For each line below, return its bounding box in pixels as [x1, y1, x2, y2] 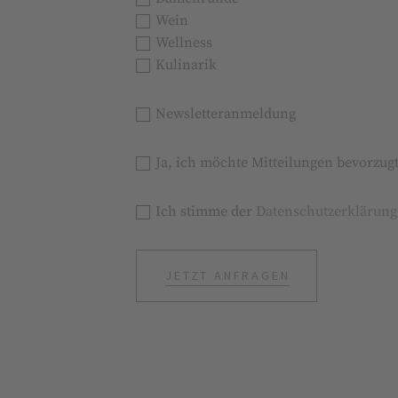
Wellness [155, 35, 213, 52]
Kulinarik [155, 57, 218, 75]
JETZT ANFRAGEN [165, 267, 291, 284]
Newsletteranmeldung [155, 106, 297, 123]
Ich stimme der [155, 203, 257, 221]
